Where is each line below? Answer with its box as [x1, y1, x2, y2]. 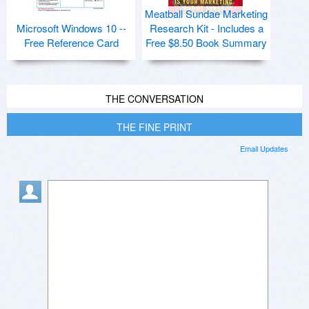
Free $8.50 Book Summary [146, 35, 267, 50]
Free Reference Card [23, 35, 119, 50]
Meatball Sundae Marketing [145, 6, 268, 21]
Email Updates [240, 143, 288, 154]
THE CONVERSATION [106, 92, 203, 106]
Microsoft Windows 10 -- [16, 21, 126, 36]
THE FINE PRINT [117, 120, 192, 134]
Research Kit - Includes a [149, 21, 263, 36]
